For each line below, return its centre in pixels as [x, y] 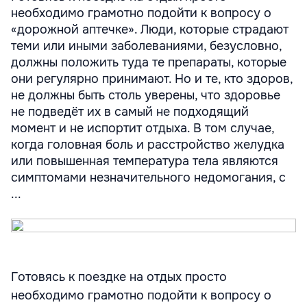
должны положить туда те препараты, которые [149, 62]
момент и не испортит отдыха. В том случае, [143, 128]
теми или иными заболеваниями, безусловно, [146, 46]
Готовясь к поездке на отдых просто [119, 277]
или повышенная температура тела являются [145, 161]
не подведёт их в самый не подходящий [130, 112]
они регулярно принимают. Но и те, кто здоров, [152, 79]
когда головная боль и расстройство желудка [148, 145]
